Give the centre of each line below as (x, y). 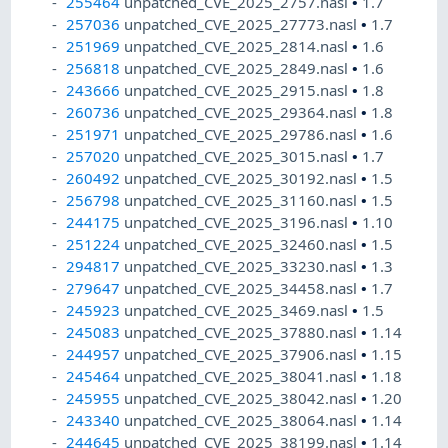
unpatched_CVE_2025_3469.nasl (238, 310)
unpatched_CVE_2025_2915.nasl (238, 90)
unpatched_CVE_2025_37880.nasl (243, 332)
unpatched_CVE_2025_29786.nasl (243, 134)
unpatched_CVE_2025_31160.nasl (243, 200)
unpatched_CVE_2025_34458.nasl (243, 288)
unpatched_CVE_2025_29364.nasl (243, 112)
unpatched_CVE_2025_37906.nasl (243, 354)
